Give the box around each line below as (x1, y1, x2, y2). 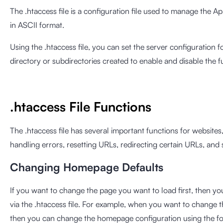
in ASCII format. (10, 20, 64, 30)
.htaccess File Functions (10, 99, 151, 114)
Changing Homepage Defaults (10, 160, 163, 174)
